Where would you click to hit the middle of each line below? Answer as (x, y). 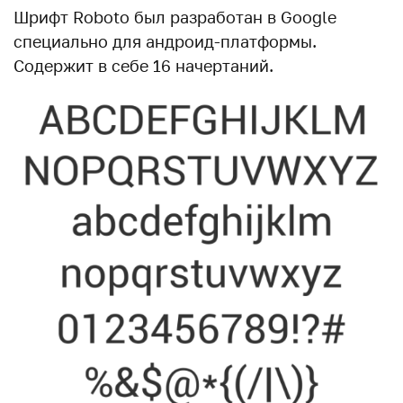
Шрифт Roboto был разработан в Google (175, 17)
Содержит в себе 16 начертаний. (143, 65)
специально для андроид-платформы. (165, 41)
